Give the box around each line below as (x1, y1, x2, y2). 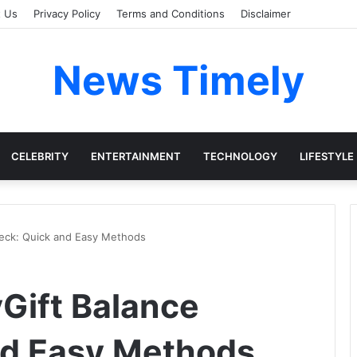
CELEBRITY (10, 150, 69, 163)
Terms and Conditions (116, 7, 225, 20)
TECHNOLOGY (202, 150, 277, 163)
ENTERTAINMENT (90, 150, 181, 163)
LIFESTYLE (299, 150, 354, 163)
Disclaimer (241, 7, 291, 20)
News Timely (53, 57, 304, 104)
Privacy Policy (33, 7, 100, 20)
